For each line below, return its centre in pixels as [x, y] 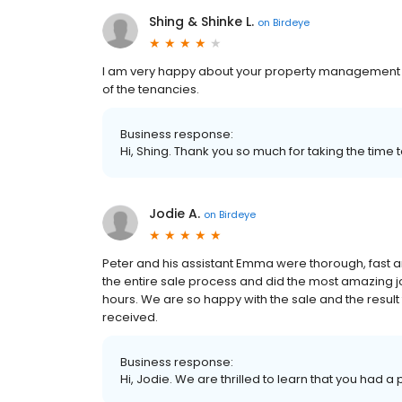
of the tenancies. [151, 89]
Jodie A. [175, 214]
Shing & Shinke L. [201, 22]
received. [130, 317]
